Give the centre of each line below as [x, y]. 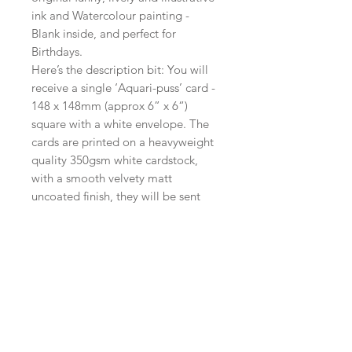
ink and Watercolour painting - [110, 16]
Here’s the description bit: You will [120, 70]
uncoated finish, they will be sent [116, 196]
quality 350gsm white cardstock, [115, 160]
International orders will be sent [114, 269]
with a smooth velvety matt [102, 178]
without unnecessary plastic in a [113, 214]
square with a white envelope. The [120, 124]
